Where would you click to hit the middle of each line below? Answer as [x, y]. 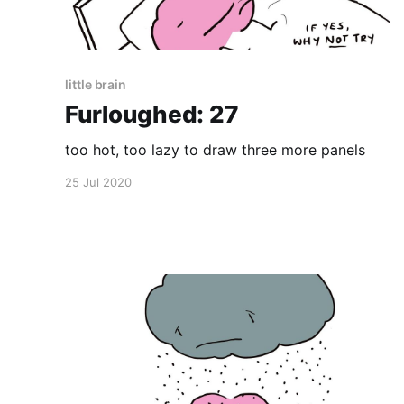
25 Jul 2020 [98, 183]
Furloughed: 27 [152, 115]
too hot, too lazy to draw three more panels [215, 150]
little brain [96, 85]
